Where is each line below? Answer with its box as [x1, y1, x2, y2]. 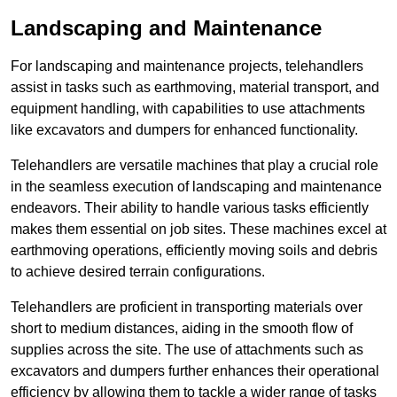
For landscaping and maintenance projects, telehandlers [11, 58, 363, 74]
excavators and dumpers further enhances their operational [11, 363, 379, 379]
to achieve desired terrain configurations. [11, 264, 265, 280]
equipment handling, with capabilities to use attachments [11, 101, 365, 117]
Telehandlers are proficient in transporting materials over [11, 300, 362, 315]
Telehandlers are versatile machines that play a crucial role [11, 158, 378, 174]
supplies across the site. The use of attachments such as [11, 342, 363, 358]
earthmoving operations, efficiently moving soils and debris [11, 243, 378, 259]
